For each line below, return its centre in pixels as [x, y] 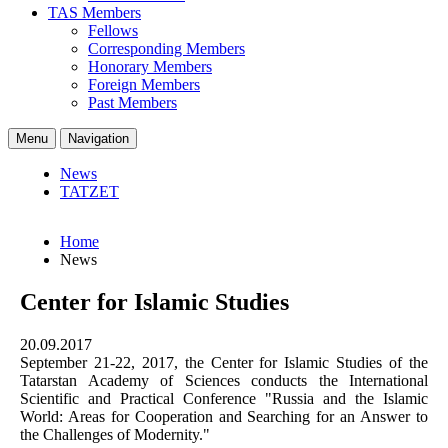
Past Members [132, 102]
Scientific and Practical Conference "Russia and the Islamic [224, 398]
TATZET [89, 191]
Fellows [113, 30]
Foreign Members [144, 84]
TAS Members [94, 12]
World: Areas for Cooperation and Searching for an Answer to [224, 416]
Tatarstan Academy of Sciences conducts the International [224, 380]
